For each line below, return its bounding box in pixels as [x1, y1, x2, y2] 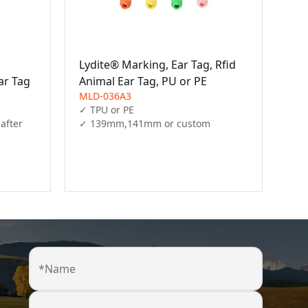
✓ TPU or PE [79, 103, 135, 117]
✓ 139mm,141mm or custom [79, 117, 211, 131]
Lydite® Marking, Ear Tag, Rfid [79, 57, 236, 73]
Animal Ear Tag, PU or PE [79, 74, 208, 89]
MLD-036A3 [79, 89, 132, 103]
